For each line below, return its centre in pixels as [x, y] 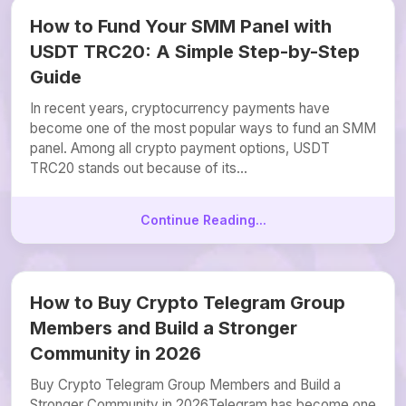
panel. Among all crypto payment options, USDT [180, 148]
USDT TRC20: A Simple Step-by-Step [195, 52]
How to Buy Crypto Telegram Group [188, 303]
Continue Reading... [203, 220]
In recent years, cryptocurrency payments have [180, 108]
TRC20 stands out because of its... [139, 168]
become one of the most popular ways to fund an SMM [203, 128]
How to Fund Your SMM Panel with [181, 26]
